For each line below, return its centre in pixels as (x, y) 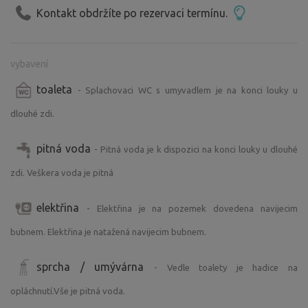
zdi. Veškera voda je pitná (62, 172)
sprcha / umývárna (95, 266)
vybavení (29, 64)
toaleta (57, 89)
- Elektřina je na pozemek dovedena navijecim (192, 208)
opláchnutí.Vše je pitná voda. (68, 290)
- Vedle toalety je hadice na (225, 267)
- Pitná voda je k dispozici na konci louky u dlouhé (196, 149)
